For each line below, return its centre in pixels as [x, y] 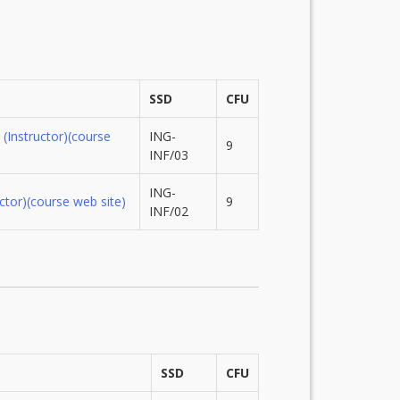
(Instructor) [35, 136]
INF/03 [168, 154]
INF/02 [168, 211]
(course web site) [76, 201]
